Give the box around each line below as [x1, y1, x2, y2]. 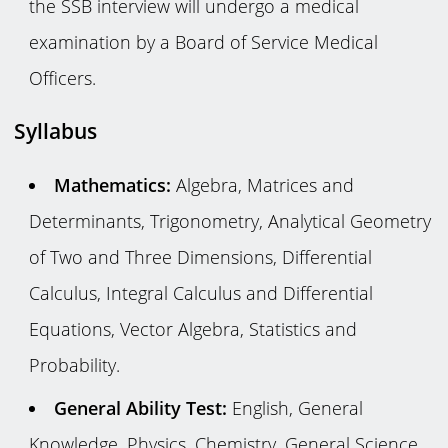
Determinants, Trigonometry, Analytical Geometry [28, 208, 431, 233]
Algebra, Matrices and [170, 172, 354, 197]
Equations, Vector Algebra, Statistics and [28, 316, 357, 341]
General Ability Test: [53, 396, 227, 421]
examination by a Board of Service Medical [28, 30, 378, 55]
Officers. [28, 66, 96, 91]
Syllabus [14, 117, 98, 146]
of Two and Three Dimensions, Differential [28, 244, 372, 269]
